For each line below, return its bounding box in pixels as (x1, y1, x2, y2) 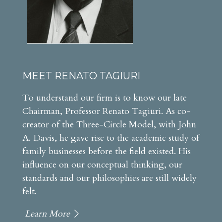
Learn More (24, 207, 70, 220)
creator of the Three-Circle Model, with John (22, 118, 196, 131)
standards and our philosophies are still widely (22, 171, 197, 184)
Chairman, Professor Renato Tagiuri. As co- (22, 105, 191, 117)
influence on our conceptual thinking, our (22, 158, 182, 171)
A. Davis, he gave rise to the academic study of (22, 131, 199, 144)
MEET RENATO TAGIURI (22, 69, 140, 82)
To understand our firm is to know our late (22, 91, 187, 104)
